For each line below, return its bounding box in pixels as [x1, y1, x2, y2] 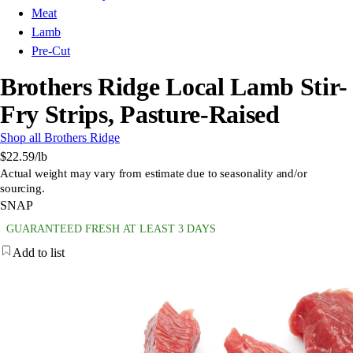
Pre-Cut [32, 44, 70, 58]
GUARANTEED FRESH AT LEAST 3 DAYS [6, 223, 216, 236]
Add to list [13, 246, 65, 260]
